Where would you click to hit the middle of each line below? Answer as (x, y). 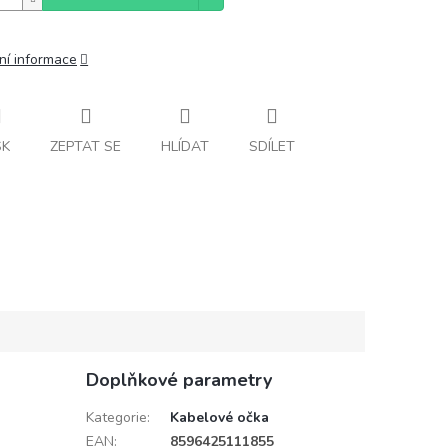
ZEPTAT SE (85, 146)
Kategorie (116, 417)
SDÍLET (272, 146)
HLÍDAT (185, 146)
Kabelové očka (219, 417)
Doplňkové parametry (178, 380)
